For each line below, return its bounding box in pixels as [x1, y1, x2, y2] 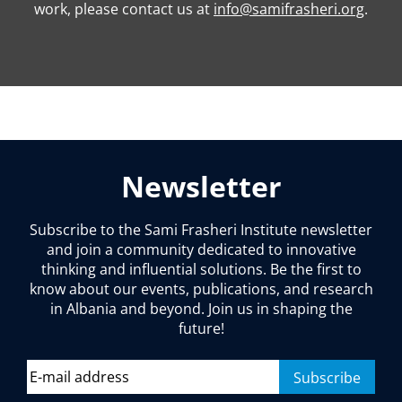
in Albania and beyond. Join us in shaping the [49, 298, 353, 319]
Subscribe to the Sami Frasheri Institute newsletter [30, 219, 372, 240]
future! [178, 318, 224, 338]
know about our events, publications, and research [29, 278, 373, 299]
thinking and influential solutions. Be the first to [40, 258, 362, 279]
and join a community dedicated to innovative [46, 239, 356, 259]
